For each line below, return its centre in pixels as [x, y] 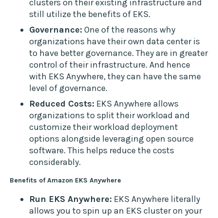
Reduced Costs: [62, 104]
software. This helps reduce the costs [102, 151]
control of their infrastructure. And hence [110, 65]
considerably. [55, 162]
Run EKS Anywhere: [71, 199]
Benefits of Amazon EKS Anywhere [65, 181]
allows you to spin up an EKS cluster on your [116, 211]
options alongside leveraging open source [111, 139]
